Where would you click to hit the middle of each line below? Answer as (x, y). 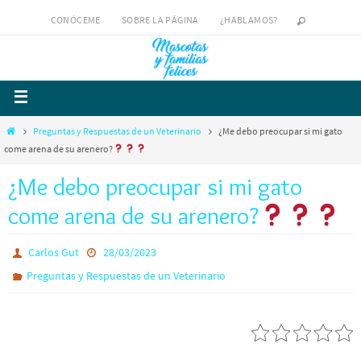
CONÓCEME (75, 20)
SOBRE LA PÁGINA (160, 20)
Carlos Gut (54, 252)
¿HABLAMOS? (249, 20)
